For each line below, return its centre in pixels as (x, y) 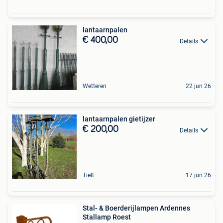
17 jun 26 (198, 175)
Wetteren (95, 86)
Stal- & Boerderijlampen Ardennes (136, 208)
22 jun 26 (198, 86)
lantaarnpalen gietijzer (119, 119)
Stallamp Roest (107, 217)
